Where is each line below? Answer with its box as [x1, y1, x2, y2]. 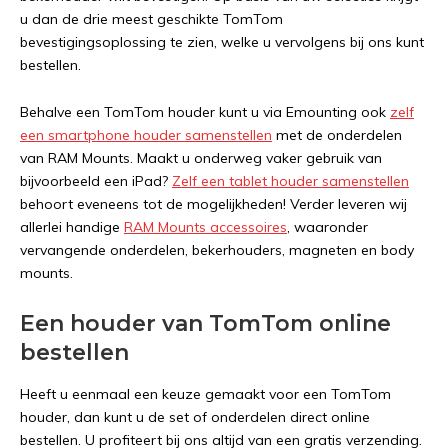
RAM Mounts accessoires [124, 218, 287, 236]
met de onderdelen [272, 126, 402, 144]
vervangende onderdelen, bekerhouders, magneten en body [20, 241, 414, 259]
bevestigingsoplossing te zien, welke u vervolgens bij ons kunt [20, 33, 424, 51]
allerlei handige [20, 218, 124, 236]
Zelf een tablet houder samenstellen [172, 172, 409, 190]
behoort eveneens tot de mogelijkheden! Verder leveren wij [20, 195, 407, 213]
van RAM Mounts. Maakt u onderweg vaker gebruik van [20, 149, 382, 167]
